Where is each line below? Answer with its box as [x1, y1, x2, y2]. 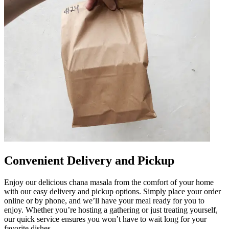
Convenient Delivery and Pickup [4, 153, 174, 167]
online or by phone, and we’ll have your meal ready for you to [4, 196, 204, 205]
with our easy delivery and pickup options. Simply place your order [4, 187, 221, 196]
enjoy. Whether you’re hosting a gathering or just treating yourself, [4, 205, 218, 214]
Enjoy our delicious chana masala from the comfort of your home [4, 177, 214, 187]
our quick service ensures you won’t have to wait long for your [4, 214, 207, 223]
